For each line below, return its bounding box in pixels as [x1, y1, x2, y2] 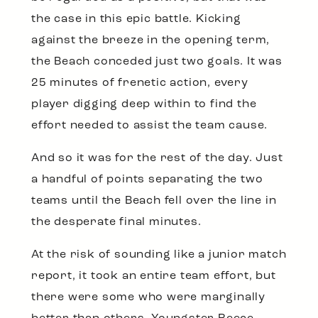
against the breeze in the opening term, [31, 35, 270, 47]
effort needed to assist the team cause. [31, 120, 268, 132]
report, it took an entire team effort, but [31, 270, 276, 283]
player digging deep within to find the [31, 99, 257, 111]
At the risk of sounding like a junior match [31, 249, 287, 261]
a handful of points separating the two [31, 174, 263, 186]
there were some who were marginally [31, 292, 265, 304]
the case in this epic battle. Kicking [31, 13, 241, 26]
